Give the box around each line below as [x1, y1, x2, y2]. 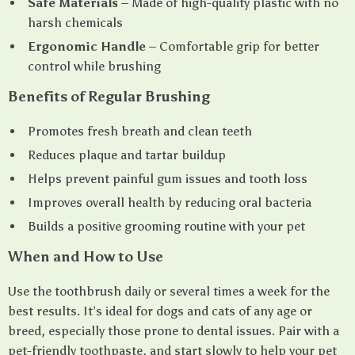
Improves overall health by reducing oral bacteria [28, 195, 311, 210]
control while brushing [28, 59, 161, 74]
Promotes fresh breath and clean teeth [28, 124, 252, 139]
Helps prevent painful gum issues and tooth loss [28, 171, 307, 186]
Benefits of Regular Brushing [8, 88, 210, 105]
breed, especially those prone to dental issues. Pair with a [8, 323, 339, 338]
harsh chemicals [28, 15, 123, 30]
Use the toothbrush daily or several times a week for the [8, 284, 330, 299]
